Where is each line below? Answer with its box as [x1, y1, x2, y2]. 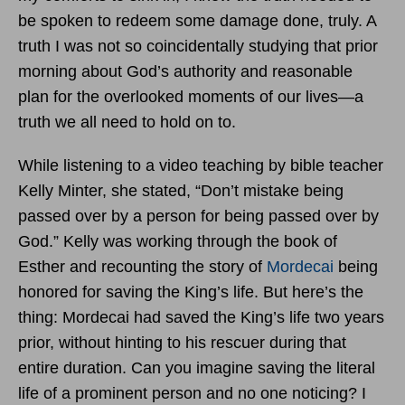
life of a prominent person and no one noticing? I [18, 383, 366, 402]
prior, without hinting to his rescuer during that [18, 333, 346, 352]
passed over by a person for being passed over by [18, 206, 379, 225]
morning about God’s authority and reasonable [18, 61, 353, 80]
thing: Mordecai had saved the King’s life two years [18, 307, 384, 326]
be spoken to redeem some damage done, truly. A [18, 11, 376, 30]
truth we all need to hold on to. [18, 112, 236, 131]
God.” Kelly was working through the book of [18, 231, 337, 250]
